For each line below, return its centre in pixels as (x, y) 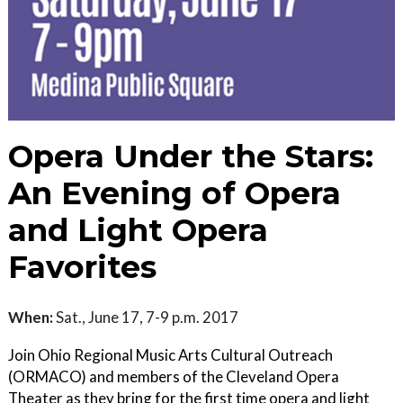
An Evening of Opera (175, 194)
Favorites (82, 268)
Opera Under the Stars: (191, 157)
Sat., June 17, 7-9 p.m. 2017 (146, 318)
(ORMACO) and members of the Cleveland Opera (174, 377)
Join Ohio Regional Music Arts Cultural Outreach (170, 355)
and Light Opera (138, 231)
